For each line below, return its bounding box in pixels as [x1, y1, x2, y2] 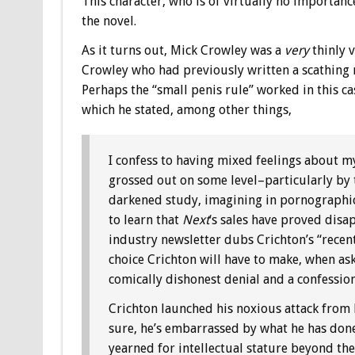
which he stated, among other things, [81, 101, 292, 117]
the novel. [81, 13, 136, 29]
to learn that [108, 212, 182, 228]
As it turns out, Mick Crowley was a [81, 42, 284, 58]
